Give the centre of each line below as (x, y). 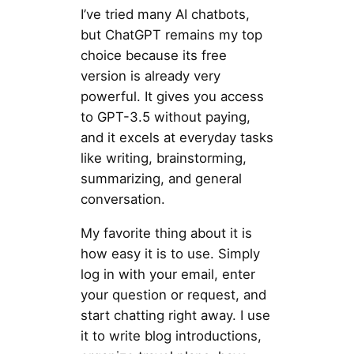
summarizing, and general (161, 178)
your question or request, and (173, 294)
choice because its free (153, 55)
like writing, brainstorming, (163, 158)
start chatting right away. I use (175, 315)
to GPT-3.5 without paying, (165, 117)
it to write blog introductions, (171, 335)
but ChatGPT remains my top (171, 34)
